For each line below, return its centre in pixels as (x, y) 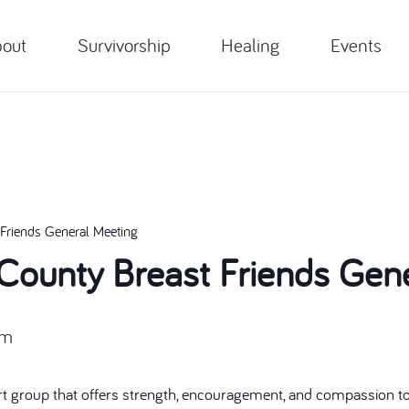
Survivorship (124, 45)
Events (356, 45)
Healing (251, 45)
